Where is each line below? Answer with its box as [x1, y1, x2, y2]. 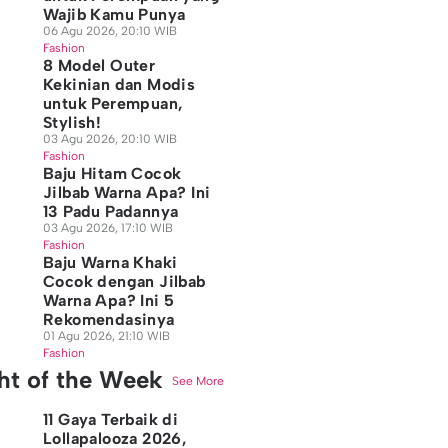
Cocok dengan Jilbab [42, 272, 206, 291]
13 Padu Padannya [42, 202, 179, 221]
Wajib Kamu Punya [42, 5, 186, 24]
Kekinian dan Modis [42, 75, 196, 94]
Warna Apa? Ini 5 [42, 291, 175, 310]
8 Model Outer [42, 56, 156, 75]
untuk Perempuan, [42, 94, 184, 113]
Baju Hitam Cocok [42, 164, 182, 183]
